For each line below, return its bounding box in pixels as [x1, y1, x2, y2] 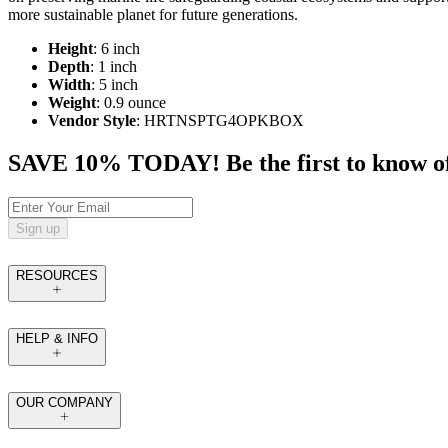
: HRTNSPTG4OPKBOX [136, 112, 304, 130]
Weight [48, 94, 96, 112]
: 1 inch [90, 58, 137, 76]
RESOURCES [16, 268, 98, 284]
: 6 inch [93, 40, 140, 58]
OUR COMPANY [16, 394, 113, 410]
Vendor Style [48, 112, 136, 130]
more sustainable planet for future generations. [8, 6, 298, 24]
